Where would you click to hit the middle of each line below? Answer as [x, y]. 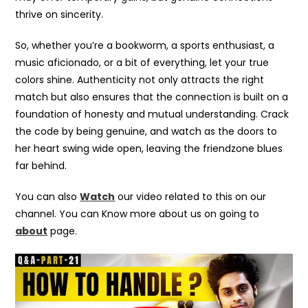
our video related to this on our [191, 196]
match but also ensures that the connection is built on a [152, 97]
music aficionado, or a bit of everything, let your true [142, 62]
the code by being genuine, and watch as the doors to [146, 131]
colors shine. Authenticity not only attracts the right [140, 79]
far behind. [41, 165]
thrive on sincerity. [59, 14]
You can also [48, 196]
